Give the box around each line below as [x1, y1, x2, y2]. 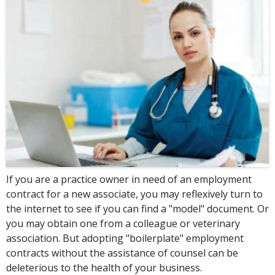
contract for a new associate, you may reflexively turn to [6, 187, 263, 201]
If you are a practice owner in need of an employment [6, 172, 252, 187]
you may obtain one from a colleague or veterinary [6, 217, 240, 231]
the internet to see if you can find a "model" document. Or [6, 202, 269, 216]
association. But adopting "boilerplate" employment [6, 231, 244, 246]
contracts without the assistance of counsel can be [6, 246, 238, 260]
